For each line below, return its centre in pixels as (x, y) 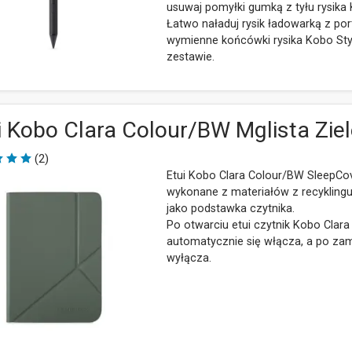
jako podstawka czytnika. (230, 208)
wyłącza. (189, 258)
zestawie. (190, 57)
